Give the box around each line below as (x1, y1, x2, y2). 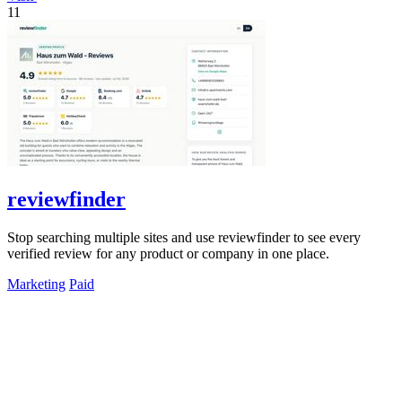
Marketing (7, 275, 66, 292)
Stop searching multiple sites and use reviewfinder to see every (7, 229, 361, 245)
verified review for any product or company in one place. (7, 245, 329, 261)
